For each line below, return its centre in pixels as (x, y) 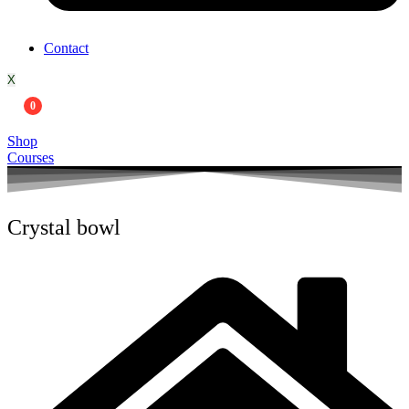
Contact (66, 47)
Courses (31, 157)
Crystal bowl (64, 227)
